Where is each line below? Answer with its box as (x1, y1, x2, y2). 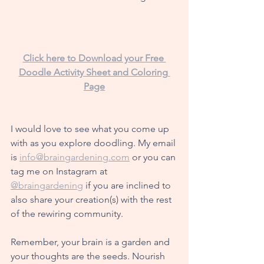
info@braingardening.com (19, 151, 130, 163)
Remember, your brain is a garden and (11, 236, 172, 247)
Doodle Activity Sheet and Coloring (18, 66, 170, 78)
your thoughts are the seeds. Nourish (11, 250, 167, 262)
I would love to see (11, 123, 90, 134)
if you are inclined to (83, 179, 173, 191)
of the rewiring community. (11, 207, 126, 219)
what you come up (90, 123, 171, 134)
